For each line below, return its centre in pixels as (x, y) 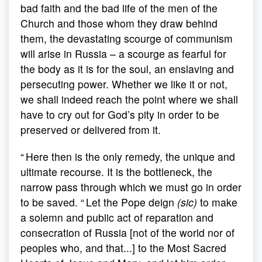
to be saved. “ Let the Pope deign (99, 202)
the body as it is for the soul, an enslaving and (127, 69)
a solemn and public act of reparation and (117, 217)
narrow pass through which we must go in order (131, 187)
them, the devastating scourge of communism (127, 38)
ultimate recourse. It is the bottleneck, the (116, 172)
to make (217, 202)
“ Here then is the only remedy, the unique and (128, 156)
